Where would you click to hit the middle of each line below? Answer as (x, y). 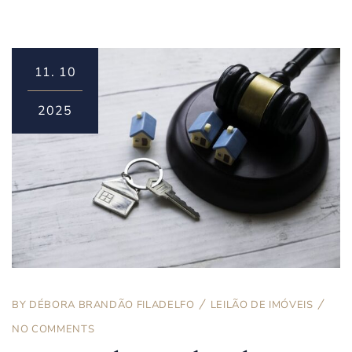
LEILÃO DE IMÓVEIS (262, 304)
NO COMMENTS (53, 329)
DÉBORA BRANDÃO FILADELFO (112, 304)
